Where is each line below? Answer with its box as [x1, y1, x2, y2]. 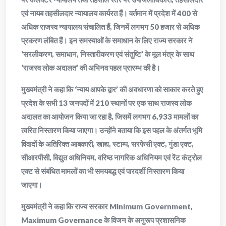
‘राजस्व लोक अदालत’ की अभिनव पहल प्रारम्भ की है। [21, 63, 160, 73]
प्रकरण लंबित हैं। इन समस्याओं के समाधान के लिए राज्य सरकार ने [21, 36, 193, 45]
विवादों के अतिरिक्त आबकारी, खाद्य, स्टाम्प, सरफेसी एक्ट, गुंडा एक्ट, [21, 139, 194, 149]
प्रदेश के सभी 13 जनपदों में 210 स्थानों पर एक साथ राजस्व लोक [21, 98, 192, 108]
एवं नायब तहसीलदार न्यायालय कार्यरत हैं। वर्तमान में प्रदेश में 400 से [21, 9, 197, 18]
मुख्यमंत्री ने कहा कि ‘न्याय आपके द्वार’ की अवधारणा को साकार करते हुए [21, 85, 203, 94]
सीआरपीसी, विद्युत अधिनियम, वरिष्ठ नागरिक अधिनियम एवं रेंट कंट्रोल [21, 153, 202, 162]
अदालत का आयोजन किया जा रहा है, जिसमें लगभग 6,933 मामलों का [21, 112, 198, 122]
